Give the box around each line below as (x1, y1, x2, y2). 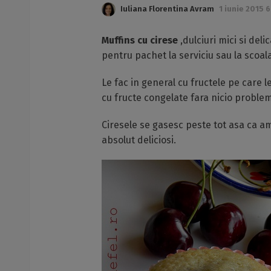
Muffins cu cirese (102, 34, 178, 46)
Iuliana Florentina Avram (120, 4, 214, 13)
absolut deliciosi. (102, 134, 176, 146)
